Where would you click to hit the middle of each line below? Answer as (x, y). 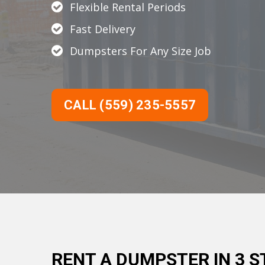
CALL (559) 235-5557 (130, 105)
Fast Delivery (103, 29)
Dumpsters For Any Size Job (140, 51)
